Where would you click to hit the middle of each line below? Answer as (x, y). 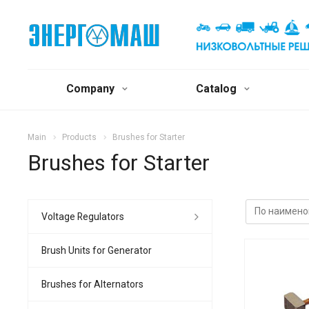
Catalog (218, 89)
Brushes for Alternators (92, 284)
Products (79, 137)
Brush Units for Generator (97, 250)
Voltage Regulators (83, 216)
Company (91, 89)
